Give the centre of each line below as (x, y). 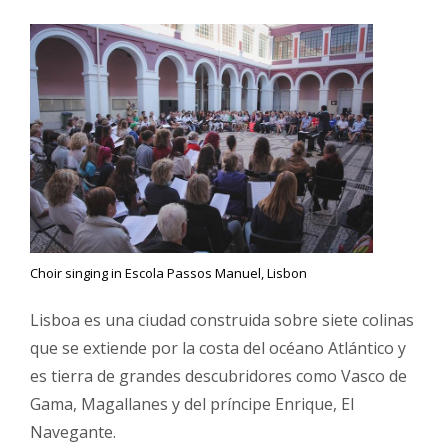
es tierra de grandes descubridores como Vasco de (218, 376)
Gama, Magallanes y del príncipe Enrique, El (192, 404)
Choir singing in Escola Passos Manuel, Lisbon (168, 273)
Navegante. (73, 432)
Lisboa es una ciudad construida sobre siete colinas (222, 320)
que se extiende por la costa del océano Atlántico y (218, 348)
